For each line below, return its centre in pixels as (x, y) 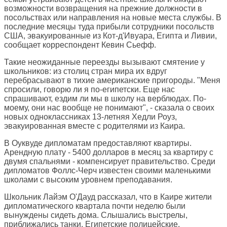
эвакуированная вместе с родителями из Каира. (94, 126)
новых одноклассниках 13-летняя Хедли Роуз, (90, 117)
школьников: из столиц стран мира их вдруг (86, 71)
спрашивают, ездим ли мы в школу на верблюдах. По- (105, 99)
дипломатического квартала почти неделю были (95, 206)
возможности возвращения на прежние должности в (103, 9)
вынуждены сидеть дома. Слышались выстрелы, (96, 215)
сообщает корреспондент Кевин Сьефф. (80, 45)
